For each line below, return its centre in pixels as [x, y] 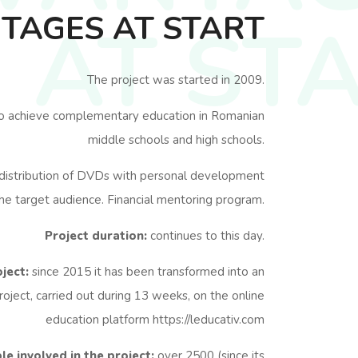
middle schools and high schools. [176, 140]
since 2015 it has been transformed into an [147, 272]
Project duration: [96, 236]
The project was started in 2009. [176, 80]
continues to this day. [206, 236]
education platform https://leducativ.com [155, 320]
